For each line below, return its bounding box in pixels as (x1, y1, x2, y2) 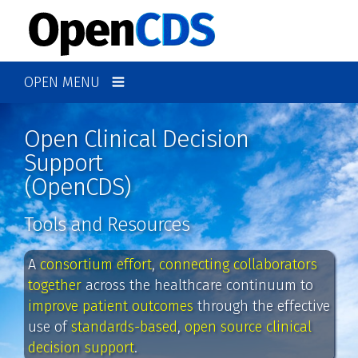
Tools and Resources (24, 213, 189, 236)
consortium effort (40, 256, 152, 273)
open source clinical (185, 318, 312, 336)
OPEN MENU (24, 74, 100, 91)
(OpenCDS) (24, 173, 130, 201)
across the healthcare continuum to (82, 276, 313, 294)
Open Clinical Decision (24, 125, 249, 153)
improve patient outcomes (28, 297, 193, 315)
